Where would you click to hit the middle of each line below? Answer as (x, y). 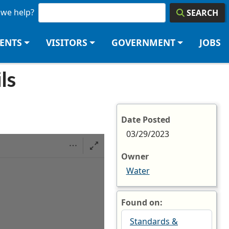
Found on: (142, 203)
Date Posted (146, 120)
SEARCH (202, 13)
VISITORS (66, 43)
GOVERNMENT (143, 43)
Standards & (154, 222)
